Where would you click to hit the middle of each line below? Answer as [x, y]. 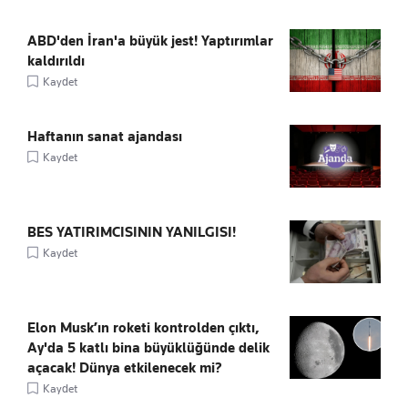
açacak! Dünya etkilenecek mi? [125, 367]
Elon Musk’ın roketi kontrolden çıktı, [143, 327]
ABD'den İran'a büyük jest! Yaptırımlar [150, 41]
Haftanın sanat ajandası [105, 136]
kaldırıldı [56, 61]
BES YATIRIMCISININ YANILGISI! [132, 232]
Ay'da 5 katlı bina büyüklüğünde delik [148, 347]
